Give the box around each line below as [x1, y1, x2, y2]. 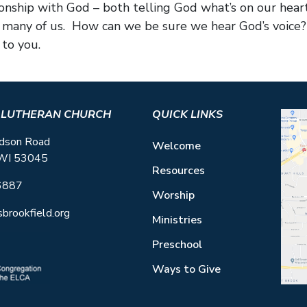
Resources [151, 163, 205, 178]
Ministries [151, 212, 202, 228]
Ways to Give [151, 262, 221, 277]
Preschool [151, 237, 202, 252]
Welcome [151, 138, 201, 153]
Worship [151, 188, 195, 203]
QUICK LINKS [151, 107, 223, 122]
